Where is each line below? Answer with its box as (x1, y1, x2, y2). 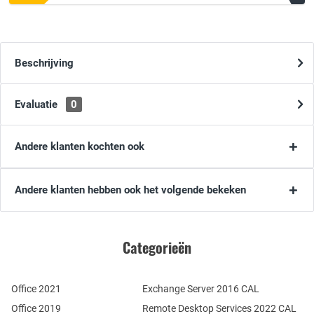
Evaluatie (15, 98, 60, 111)
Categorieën (123, 237, 191, 259)
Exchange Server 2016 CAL (142, 283, 259, 295)
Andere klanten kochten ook (15, 140, 144, 153)
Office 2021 (11, 283, 61, 295)
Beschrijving (15, 57, 74, 70)
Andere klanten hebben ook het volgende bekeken (15, 184, 246, 197)
